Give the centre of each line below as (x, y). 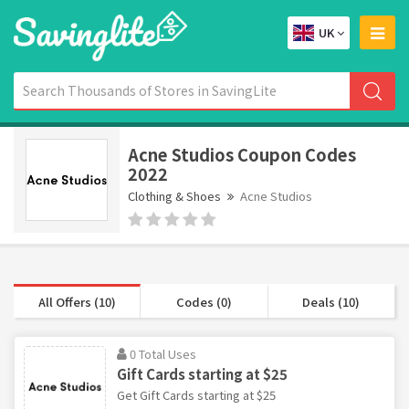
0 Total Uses (163, 353)
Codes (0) (204, 301)
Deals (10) (331, 301)
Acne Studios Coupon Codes (242, 154)
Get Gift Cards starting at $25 (196, 394)
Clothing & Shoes (174, 195)
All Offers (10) (77, 301)
